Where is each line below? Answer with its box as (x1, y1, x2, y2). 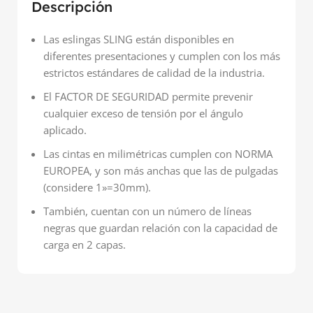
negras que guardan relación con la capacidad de (43, 220, 277, 235)
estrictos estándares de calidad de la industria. (43, 65, 265, 80)
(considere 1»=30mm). (43, 180, 151, 194)
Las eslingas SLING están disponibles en (43, 31, 234, 46)
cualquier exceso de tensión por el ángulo (43, 105, 243, 120)
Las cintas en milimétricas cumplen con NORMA (43, 146, 272, 161)
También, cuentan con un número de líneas (43, 203, 252, 218)
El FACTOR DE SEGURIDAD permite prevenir (43, 89, 253, 103)
